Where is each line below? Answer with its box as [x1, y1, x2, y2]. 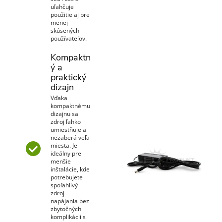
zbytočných [51, 204, 81, 213]
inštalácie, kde [51, 165, 90, 173]
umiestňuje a [51, 125, 86, 134]
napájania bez [51, 196, 89, 205]
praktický [51, 71, 86, 83]
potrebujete [51, 172, 83, 181]
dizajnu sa [51, 109, 78, 118]
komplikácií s [51, 212, 86, 221]
